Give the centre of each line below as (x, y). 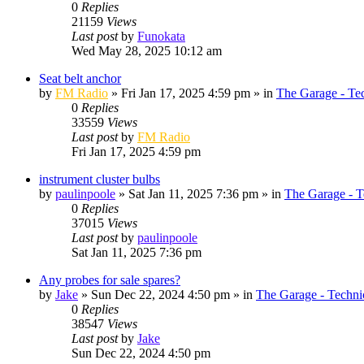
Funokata (161, 36)
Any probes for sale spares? (110, 279)
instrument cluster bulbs (100, 179)
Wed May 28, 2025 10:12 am (147, 50)
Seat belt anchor (80, 78)
